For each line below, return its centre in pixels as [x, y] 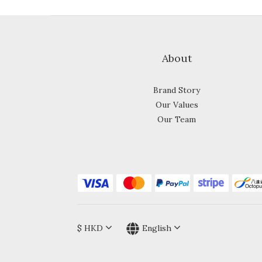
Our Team [177, 119]
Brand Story [177, 90]
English [157, 228]
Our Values [177, 105]
